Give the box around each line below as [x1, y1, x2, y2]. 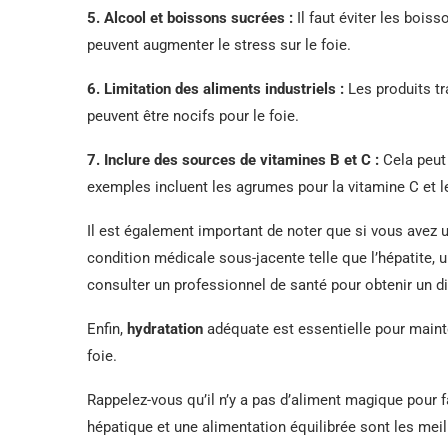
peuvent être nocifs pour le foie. [87, 106, 299, 125]
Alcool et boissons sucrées [104, 8, 285, 27]
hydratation [127, 319, 203, 338]
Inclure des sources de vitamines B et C [104, 150, 371, 169]
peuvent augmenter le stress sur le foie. [87, 35, 351, 54]
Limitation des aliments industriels [104, 79, 336, 98]
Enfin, [87, 319, 127, 338]
